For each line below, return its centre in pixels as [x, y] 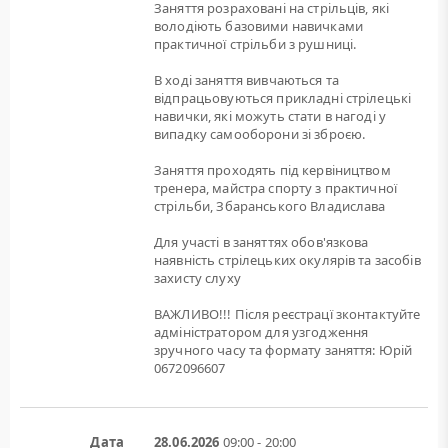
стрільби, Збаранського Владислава [270, 206]
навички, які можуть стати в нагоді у [270, 116]
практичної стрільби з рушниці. [255, 44]
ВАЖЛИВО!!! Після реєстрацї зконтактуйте [287, 314]
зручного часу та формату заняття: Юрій [283, 350]
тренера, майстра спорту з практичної [276, 188]
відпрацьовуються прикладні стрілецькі [283, 98]
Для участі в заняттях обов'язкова [261, 242]
